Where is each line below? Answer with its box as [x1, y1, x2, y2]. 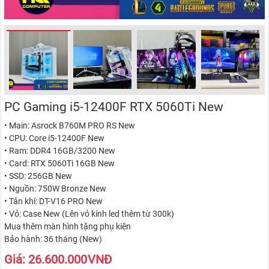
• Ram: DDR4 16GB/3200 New [4, 145, 116, 156]
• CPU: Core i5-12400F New [4, 133, 105, 143]
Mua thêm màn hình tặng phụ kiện [4, 221, 131, 231]
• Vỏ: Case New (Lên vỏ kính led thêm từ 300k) [4, 208, 175, 219]
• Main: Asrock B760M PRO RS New [4, 120, 136, 130]
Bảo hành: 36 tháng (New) [4, 234, 103, 244]
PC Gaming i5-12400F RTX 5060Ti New [4, 99, 224, 114]
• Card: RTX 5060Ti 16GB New [4, 158, 115, 168]
